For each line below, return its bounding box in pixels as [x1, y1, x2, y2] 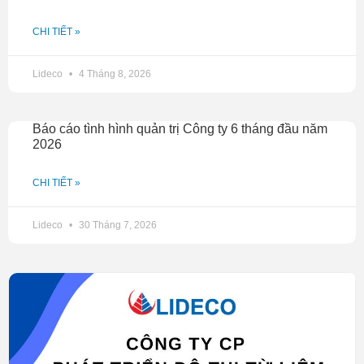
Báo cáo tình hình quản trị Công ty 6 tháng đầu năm [32, 122, 327, 136]
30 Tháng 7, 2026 [76, 219, 157, 232]
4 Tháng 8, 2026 [76, 68, 151, 80]
